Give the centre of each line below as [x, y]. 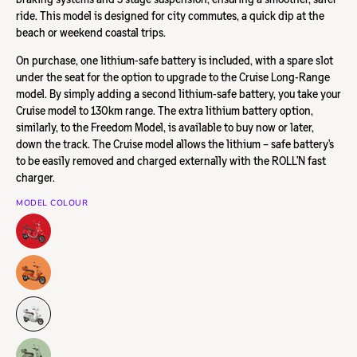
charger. [35, 177]
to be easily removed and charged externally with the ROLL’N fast [171, 161]
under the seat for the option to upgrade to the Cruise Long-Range [173, 77]
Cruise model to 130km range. [87, 110]
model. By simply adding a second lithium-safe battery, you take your [178, 94]
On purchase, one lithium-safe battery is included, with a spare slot [175, 60]
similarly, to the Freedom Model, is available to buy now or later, [165, 127]
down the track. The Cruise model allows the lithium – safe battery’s [175, 144]
